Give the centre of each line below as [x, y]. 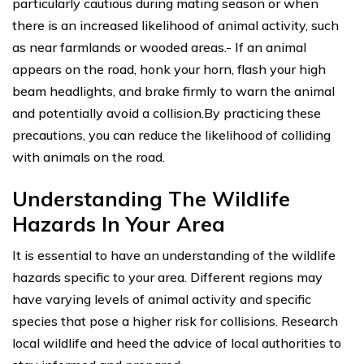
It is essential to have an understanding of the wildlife [174, 255]
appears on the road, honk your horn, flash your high [169, 69]
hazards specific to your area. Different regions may [167, 277]
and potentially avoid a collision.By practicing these [167, 113]
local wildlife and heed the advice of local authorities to [177, 342]
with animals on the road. [89, 156]
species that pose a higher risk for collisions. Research [175, 321]
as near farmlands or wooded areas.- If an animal [159, 47]
